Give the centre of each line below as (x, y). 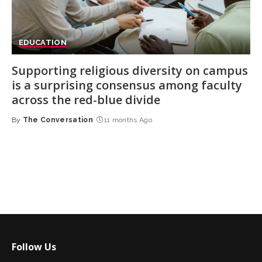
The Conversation (58, 120)
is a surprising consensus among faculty (127, 85)
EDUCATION (43, 42)
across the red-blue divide (86, 99)
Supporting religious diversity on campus (130, 70)
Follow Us (34, 247)
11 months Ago (128, 120)
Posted (25, 125)
